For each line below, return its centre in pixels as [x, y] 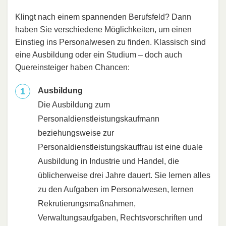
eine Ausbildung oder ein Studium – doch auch [99, 54]
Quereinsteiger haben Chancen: [72, 67]
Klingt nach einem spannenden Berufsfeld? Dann [103, 17]
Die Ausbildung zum [74, 104]
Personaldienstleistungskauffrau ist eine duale [120, 147]
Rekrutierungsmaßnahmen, [87, 203]
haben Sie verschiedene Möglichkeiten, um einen [103, 29]
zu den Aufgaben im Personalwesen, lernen [116, 189]
